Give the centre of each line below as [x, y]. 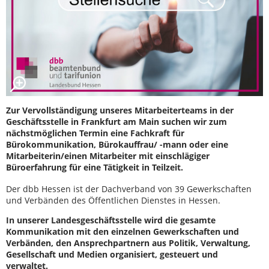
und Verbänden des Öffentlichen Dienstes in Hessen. [114, 200]
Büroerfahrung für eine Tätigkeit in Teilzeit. [95, 167]
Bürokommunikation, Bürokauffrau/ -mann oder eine [117, 144]
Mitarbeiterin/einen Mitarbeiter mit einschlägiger [108, 156]
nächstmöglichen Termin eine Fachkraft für [95, 133]
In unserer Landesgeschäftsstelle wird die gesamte [111, 220]
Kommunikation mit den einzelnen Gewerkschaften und [122, 231]
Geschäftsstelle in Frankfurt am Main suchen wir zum [116, 121]
